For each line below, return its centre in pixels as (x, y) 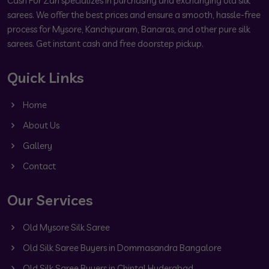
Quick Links (46, 78)
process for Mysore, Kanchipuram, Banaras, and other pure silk (129, 29)
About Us (40, 125)
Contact (38, 166)
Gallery (37, 146)
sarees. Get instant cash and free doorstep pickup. (105, 44)
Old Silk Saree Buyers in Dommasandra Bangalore (121, 248)
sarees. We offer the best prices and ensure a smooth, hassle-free (134, 15)
